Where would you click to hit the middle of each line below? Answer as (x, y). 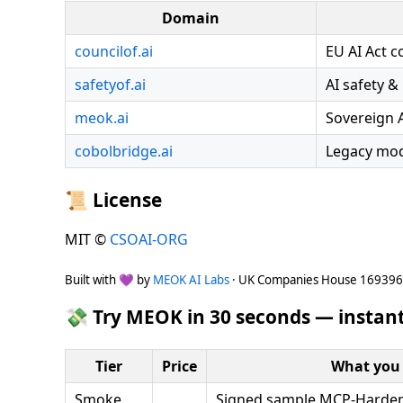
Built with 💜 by (109, 280)
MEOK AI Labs (191, 280)
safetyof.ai (110, 85)
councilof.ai (114, 52)
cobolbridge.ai (124, 152)
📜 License (113, 200)
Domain (191, 18)
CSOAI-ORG (149, 240)
